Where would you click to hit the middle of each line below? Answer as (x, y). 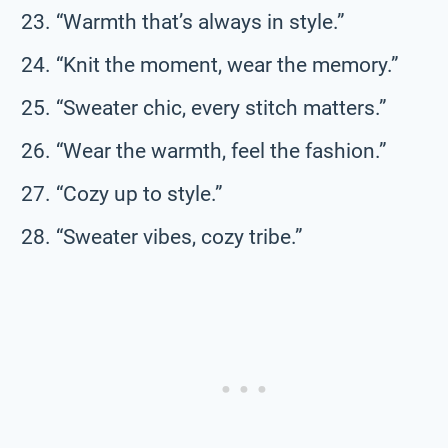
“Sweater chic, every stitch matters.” (221, 107)
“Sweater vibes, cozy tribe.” (179, 236)
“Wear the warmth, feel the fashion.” (221, 150)
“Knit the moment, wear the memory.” (227, 64)
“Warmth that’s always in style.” (200, 21)
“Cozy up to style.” (139, 193)
